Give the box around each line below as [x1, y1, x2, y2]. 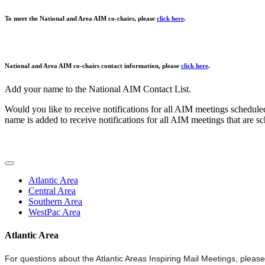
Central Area [28, 185, 76, 196]
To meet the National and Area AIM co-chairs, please [5, 14, 157, 22]
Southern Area [28, 196, 82, 206]
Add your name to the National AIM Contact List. [5, 83, 191, 94]
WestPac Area [28, 206, 80, 217]
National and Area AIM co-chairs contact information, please [5, 62, 181, 69]
